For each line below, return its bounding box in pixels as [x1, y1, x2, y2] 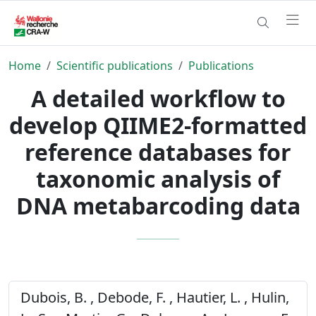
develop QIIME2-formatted [9, 109, 307, 140]
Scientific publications [56, 57, 173, 73]
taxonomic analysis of [36, 163, 280, 194]
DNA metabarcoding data [16, 190, 300, 221]
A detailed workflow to [30, 83, 286, 114]
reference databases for [25, 136, 291, 167]
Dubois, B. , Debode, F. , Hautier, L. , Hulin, [20, 287, 289, 307]
